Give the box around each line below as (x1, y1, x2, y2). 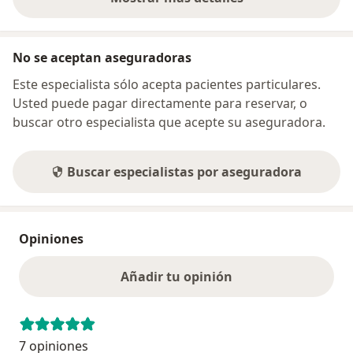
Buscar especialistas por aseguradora (67, 162, 302, 180)
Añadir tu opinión (121, 267, 232, 285)
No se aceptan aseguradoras (13, 48, 191, 66)
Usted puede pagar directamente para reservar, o (13, 94, 307, 112)
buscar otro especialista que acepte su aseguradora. (13, 113, 325, 131)
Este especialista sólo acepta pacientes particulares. (13, 75, 321, 93)
